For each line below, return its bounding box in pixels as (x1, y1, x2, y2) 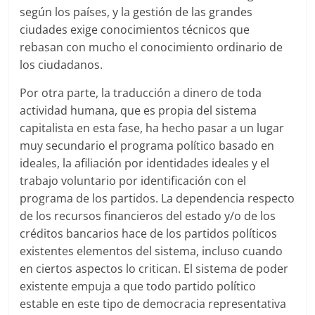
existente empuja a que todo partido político (20, 278, 257, 294)
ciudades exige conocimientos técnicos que (20, 21, 250, 37)
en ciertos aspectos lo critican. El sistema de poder (20, 260, 289, 276)
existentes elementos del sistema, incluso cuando (20, 243, 283, 259)
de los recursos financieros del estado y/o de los (20, 207, 276, 224)
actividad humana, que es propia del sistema (20, 102, 257, 118)
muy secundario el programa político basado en (20, 137, 275, 153)
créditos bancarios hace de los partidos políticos (20, 225, 278, 241)
